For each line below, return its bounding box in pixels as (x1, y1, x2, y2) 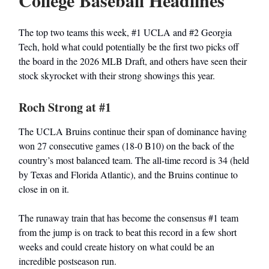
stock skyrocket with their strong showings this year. (19, 69, 215, 82)
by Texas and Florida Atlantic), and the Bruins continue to (19, 168, 238, 181)
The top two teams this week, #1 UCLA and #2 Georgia (19, 26, 232, 39)
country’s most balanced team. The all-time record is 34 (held (19, 154, 249, 167)
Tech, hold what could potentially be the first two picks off (19, 40, 239, 53)
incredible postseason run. (19, 255, 116, 268)
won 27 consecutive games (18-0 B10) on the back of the (19, 139, 234, 153)
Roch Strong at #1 (19, 98, 111, 116)
